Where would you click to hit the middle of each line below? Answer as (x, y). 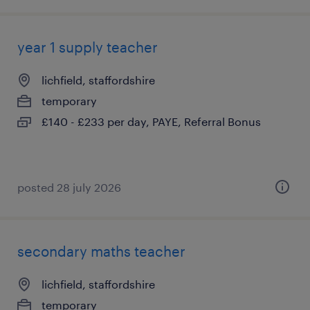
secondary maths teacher (101, 251)
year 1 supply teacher (88, 47)
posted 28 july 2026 (69, 187)
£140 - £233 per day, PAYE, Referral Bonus (151, 121)
